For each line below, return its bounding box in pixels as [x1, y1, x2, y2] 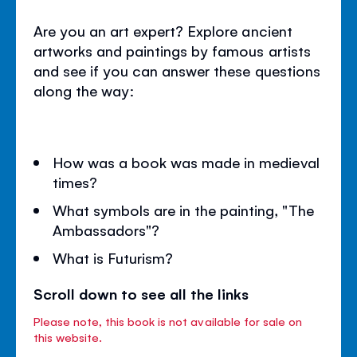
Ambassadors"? [53, 219, 160, 239]
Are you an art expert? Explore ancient [33, 20, 292, 40]
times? [53, 171, 98, 191]
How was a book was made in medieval [53, 151, 320, 171]
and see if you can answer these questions [33, 60, 320, 80]
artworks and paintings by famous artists [33, 40, 311, 60]
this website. [33, 328, 103, 344]
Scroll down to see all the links [33, 283, 249, 303]
